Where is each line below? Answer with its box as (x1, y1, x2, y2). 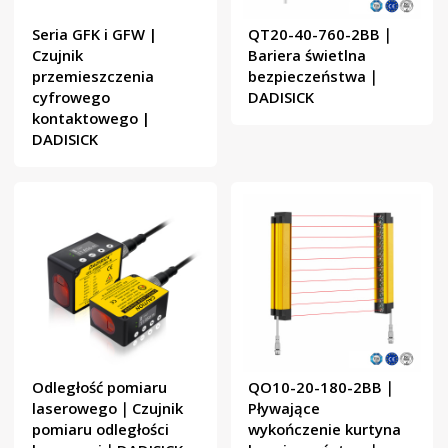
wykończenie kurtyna (248, 418, 402, 439)
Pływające (248, 397, 321, 418)
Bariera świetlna (248, 44, 367, 65)
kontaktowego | (31, 107, 150, 128)
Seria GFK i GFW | (31, 23, 157, 44)
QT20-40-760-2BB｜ (248, 23, 396, 44)
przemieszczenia (31, 65, 154, 86)
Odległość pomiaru (31, 376, 167, 397)
